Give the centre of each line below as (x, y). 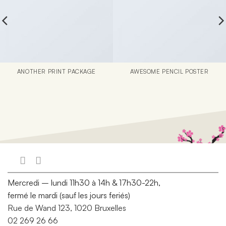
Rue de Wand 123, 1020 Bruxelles (67, 208)
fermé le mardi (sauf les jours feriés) (69, 195)
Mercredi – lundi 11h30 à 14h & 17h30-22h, (84, 182)
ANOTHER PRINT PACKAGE (56, 72)
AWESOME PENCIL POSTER (169, 72)
